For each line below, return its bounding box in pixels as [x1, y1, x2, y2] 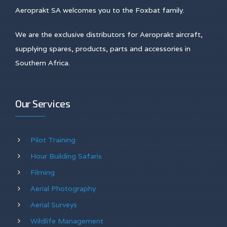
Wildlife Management [30, 216, 103, 226]
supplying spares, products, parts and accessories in [15, 44, 191, 54]
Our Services [15, 97, 70, 110]
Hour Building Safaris [30, 152, 102, 161]
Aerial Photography [30, 184, 96, 194]
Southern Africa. [15, 58, 70, 68]
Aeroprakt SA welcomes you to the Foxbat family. [15, 6, 184, 15]
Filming [30, 168, 55, 177]
